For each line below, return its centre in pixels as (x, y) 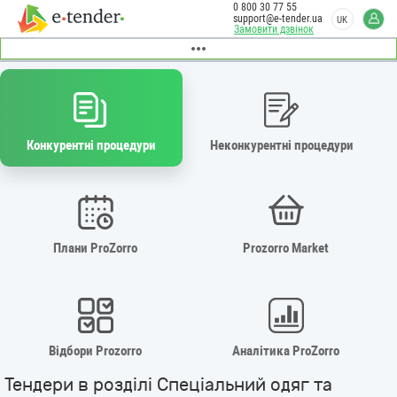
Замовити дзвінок (274, 29)
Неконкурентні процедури (282, 145)
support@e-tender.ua (278, 19)
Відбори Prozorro (95, 350)
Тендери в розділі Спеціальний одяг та (168, 385)
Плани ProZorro (95, 248)
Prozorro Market (286, 248)
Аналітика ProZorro (286, 350)
